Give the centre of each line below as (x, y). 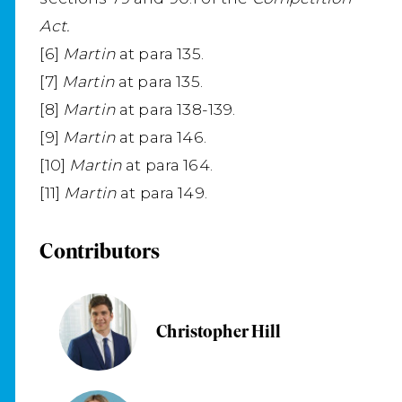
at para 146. (163, 137)
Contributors (100, 250)
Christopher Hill (219, 332)
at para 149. (164, 193)
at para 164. (169, 165)
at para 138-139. (178, 109)
